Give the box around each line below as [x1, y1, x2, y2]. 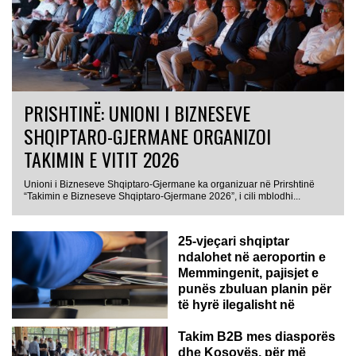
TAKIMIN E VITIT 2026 [24, 144, 180, 173]
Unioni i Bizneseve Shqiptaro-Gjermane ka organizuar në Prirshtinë [24, 178, 315, 190]
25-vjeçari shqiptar [178, 234, 289, 248]
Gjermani [178, 313, 232, 327]
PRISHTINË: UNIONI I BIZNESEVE [24, 98, 250, 127]
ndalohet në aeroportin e [178, 250, 326, 264]
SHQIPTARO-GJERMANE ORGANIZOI [24, 121, 271, 150]
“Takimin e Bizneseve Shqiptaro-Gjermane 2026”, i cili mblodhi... [24, 190, 300, 202]
